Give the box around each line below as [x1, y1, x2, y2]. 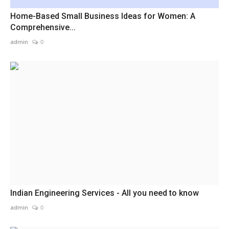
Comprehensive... [10, 22, 76, 33]
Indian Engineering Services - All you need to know [10, 188, 199, 198]
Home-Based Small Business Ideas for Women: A [10, 11, 195, 21]
